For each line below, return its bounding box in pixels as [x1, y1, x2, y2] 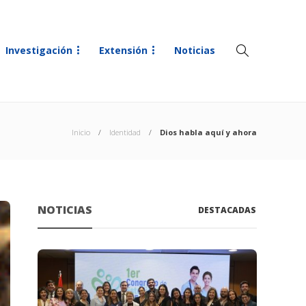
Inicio [72, 127, 90, 137]
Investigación [5, 44, 72, 57]
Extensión [99, 44, 148, 57]
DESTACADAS [198, 204, 257, 216]
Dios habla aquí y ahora [160, 127, 257, 137]
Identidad [109, 127, 141, 137]
